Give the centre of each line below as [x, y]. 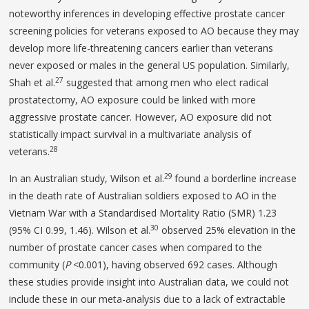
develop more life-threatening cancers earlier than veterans [141, 48]
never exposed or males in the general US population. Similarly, [150, 66]
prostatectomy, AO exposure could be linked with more [133, 100]
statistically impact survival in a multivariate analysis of [130, 134]
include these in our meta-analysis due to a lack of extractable [148, 299]
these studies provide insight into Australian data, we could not [149, 282]
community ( [37, 265]
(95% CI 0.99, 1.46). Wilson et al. [80, 230]
